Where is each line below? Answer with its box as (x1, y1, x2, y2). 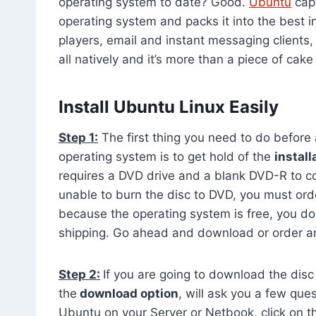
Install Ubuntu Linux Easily (59, 96, 279, 117)
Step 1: (59, 130, 98, 145)
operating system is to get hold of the (59, 149, 274, 164)
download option (77, 286, 178, 300)
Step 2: (59, 267, 100, 281)
